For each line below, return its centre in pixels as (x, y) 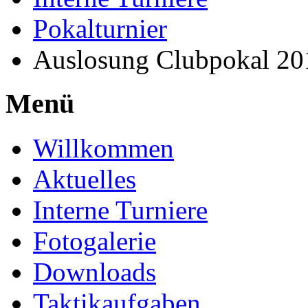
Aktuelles (85, 179)
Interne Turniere (120, 210)
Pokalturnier (100, 28)
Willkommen (103, 148)
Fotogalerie (95, 241)
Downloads (95, 272)
